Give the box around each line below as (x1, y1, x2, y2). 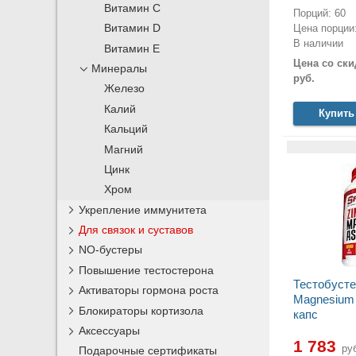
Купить (319, 107, 354, 120)
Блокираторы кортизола (79, 304, 204, 317)
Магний (104, 143, 144, 156)
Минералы (91, 63, 148, 75)
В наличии (292, 37, 343, 49)
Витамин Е (104, 42, 161, 55)
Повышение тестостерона (79, 263, 215, 277)
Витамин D (104, 22, 161, 35)
